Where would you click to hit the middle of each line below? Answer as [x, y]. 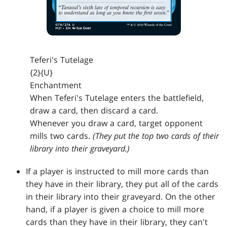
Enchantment [56, 85]
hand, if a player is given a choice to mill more [115, 210]
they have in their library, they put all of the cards [122, 184]
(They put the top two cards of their [156, 136]
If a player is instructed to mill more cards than [118, 172]
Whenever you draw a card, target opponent [117, 123]
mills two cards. [62, 136]
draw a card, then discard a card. [94, 111]
